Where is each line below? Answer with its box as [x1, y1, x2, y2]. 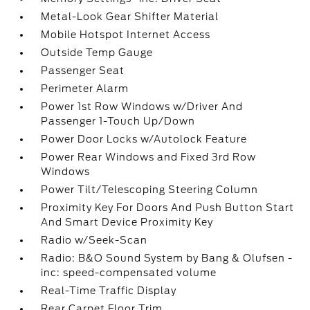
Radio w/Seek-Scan [41, 235, 148, 246]
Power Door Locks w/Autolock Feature [41, 134, 248, 145]
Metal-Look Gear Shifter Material [41, 11, 219, 22]
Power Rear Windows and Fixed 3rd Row [41, 152, 257, 163]
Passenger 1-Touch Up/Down [41, 116, 196, 127]
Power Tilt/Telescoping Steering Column [41, 184, 259, 195]
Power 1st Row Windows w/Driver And [41, 101, 244, 112]
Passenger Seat [41, 65, 125, 76]
